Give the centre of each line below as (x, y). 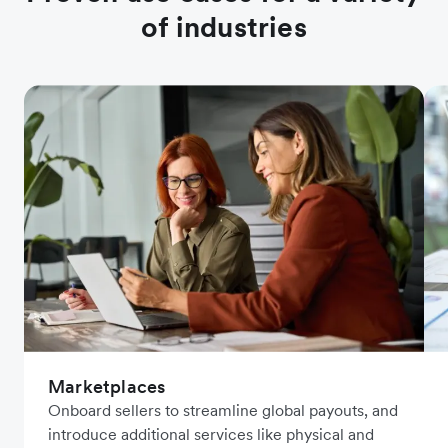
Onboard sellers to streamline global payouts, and (223, 410)
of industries (224, 27)
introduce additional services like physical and (211, 434)
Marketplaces (107, 387)
